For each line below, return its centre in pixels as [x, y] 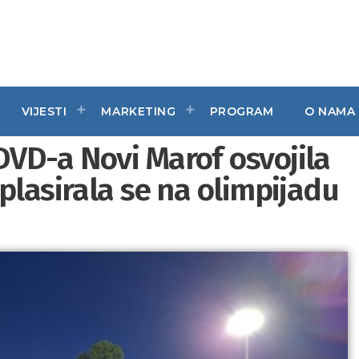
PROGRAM [242, 111]
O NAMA [330, 111]
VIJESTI [44, 111]
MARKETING [139, 111]
